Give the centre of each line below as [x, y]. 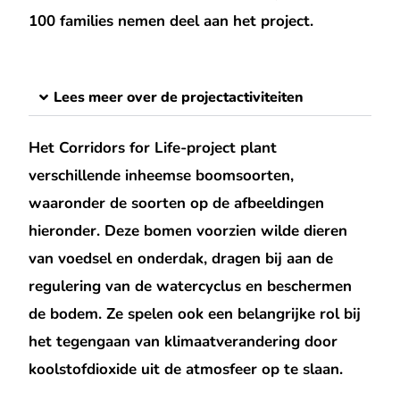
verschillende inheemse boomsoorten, [162, 175]
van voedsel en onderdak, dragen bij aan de [181, 258]
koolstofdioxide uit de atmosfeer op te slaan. [186, 369]
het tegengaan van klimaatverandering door [183, 341]
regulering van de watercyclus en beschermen [191, 286]
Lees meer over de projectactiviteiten [179, 97]
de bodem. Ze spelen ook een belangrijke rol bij [195, 313]
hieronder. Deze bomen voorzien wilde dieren [188, 230]
